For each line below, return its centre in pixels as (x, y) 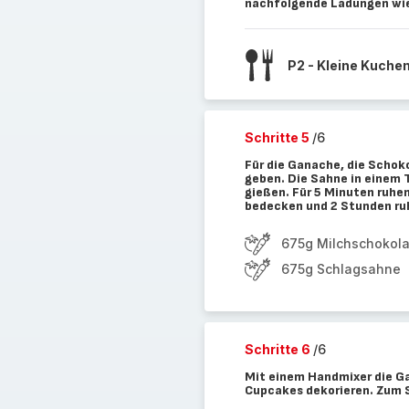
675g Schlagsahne (341, 269)
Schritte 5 (278, 137)
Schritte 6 (278, 349)
